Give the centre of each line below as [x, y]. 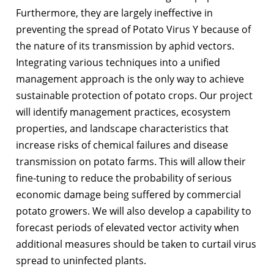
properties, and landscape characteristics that [122, 129]
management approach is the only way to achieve [130, 79]
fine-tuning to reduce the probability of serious [124, 178]
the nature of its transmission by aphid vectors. [125, 46]
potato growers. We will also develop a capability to [134, 211]
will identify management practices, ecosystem [123, 112]
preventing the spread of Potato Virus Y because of [133, 30]
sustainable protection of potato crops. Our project [134, 96]
